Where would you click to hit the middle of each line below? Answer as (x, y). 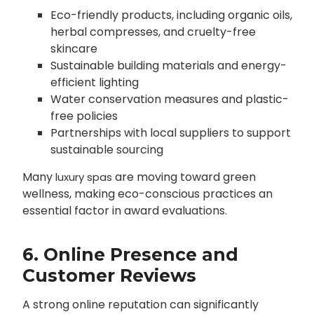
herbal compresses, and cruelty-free (153, 32)
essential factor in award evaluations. (124, 211)
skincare (74, 49)
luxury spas (83, 177)
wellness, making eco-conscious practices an (147, 194)
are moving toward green (184, 177)
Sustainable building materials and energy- (168, 66)
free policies (84, 116)
